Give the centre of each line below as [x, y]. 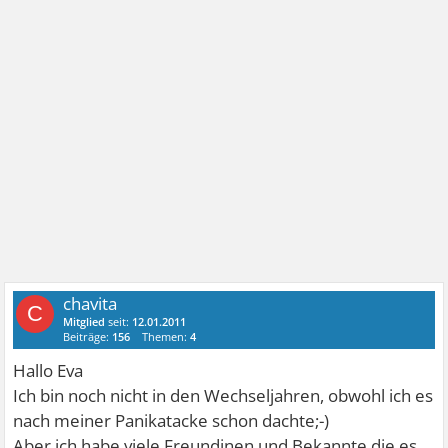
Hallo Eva [48, 370]
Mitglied [84, 321]
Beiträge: [88, 336]
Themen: [166, 336]
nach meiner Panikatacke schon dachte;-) [171, 420]
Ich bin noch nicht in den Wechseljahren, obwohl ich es [223, 395]
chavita [90, 303]
